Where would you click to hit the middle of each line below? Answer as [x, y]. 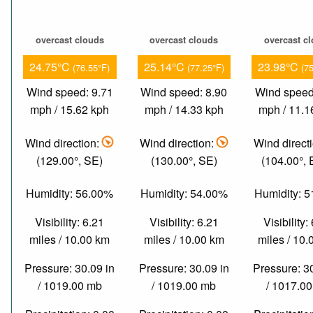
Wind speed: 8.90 [184, 92]
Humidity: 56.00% [70, 194]
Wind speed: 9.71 [70, 92]
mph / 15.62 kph [70, 110]
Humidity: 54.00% [184, 194]
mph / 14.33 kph [184, 110]
